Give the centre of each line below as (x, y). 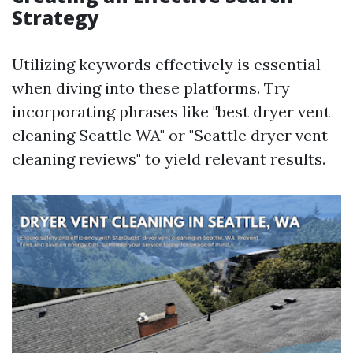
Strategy (56, 18)
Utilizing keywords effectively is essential (166, 64)
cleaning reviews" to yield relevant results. (169, 159)
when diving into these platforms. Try (151, 88)
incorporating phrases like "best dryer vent (171, 111)
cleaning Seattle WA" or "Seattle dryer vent (170, 135)
